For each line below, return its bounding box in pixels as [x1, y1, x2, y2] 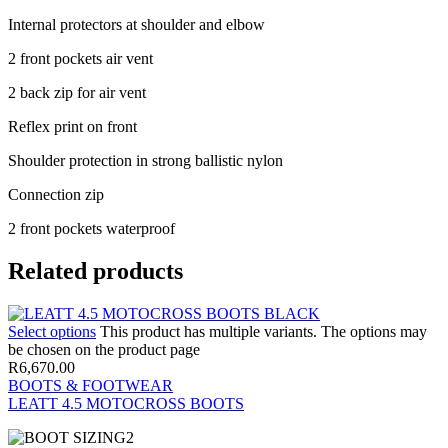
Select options [8, 322, 96, 340]
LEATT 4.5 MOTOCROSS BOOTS [8, 394, 244, 412]
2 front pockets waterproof [8, 219, 175, 237]
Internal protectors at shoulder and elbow [8, 15, 265, 33]
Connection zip [8, 185, 104, 203]
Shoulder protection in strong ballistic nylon [8, 151, 283, 169]
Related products [8, 257, 183, 284]
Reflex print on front [8, 117, 137, 135]
